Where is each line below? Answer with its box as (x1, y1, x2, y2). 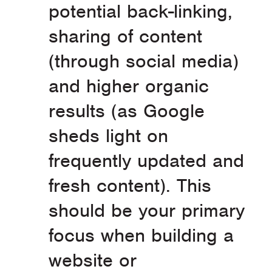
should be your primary (49, 199, 245, 223)
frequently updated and (49, 149, 244, 173)
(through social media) (49, 49, 239, 73)
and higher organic (49, 74, 209, 98)
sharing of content (49, 24, 202, 49)
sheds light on (49, 124, 168, 148)
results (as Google (49, 99, 205, 123)
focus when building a (49, 223, 234, 248)
